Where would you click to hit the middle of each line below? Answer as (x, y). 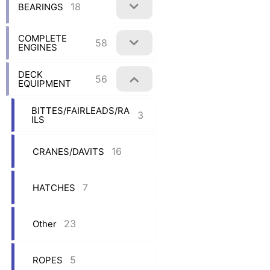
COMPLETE (42, 39)
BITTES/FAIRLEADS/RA (81, 111)
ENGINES (38, 48)
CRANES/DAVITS (68, 151)
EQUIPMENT (45, 84)
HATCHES (54, 187)
